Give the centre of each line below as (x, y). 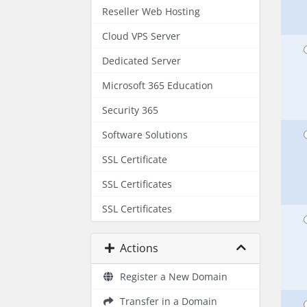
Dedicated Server (142, 61)
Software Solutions (145, 135)
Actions (136, 248)
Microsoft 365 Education (158, 85)
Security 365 (130, 110)
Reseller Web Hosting (151, 11)
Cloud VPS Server (141, 36)
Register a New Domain (171, 277)
